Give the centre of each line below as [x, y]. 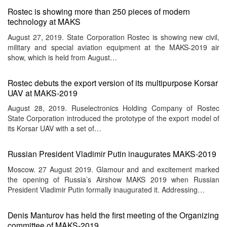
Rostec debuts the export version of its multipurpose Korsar [113, 82]
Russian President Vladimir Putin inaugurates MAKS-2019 [112, 154]
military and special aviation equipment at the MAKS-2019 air [113, 47]
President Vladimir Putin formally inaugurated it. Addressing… [106, 189]
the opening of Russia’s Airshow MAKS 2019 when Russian [113, 179]
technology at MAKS [44, 22]
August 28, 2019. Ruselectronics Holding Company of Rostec [113, 108]
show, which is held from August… [62, 57]
